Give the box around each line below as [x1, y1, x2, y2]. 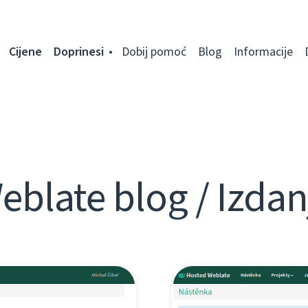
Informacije [234, 43, 293, 60]
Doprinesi [54, 43, 104, 60]
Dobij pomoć [122, 43, 186, 60]
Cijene [9, 43, 42, 60]
